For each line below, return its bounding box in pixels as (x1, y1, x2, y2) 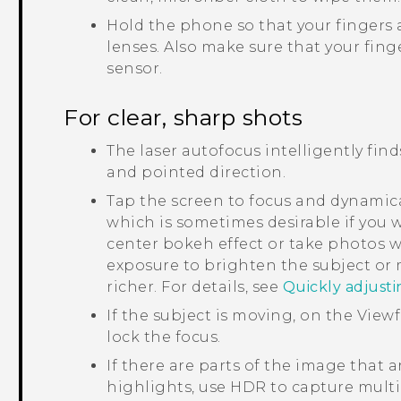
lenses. (107, 38, 165, 56)
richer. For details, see (107, 278, 283, 296)
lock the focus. (107, 328, 221, 346)
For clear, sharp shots (64, 104, 303, 132)
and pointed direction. (107, 164, 286, 182)
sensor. (107, 60, 163, 78)
